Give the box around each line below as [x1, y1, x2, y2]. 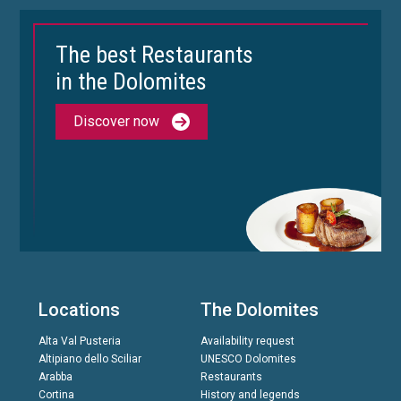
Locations [38, 299, 120, 321]
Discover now [73, 113, 160, 131]
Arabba [38, 371, 73, 384]
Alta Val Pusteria [38, 335, 121, 348]
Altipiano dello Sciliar [38, 353, 141, 366]
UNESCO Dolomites [200, 353, 296, 366]
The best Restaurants [55, 41, 254, 69]
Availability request [200, 335, 294, 348]
